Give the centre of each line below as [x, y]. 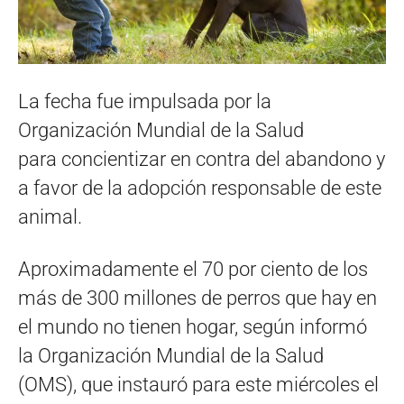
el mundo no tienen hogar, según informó [193, 327]
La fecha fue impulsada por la [145, 102]
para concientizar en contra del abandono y [202, 160]
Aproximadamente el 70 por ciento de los [193, 270]
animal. [50, 217]
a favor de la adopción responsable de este [200, 188]
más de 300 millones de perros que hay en [197, 298]
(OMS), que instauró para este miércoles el [198, 385]
